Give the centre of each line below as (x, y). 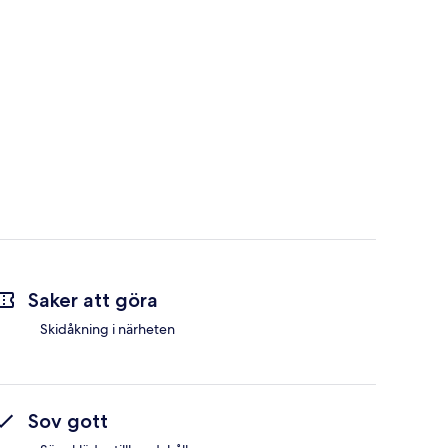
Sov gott (68, 421)
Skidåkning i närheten (107, 329)
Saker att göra (93, 300)
